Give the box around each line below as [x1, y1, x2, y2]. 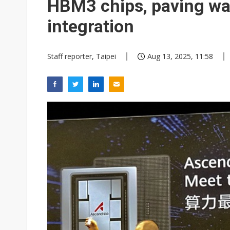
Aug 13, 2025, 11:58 [147, 51, 213, 61]
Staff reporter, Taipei [47, 51, 116, 61]
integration [47, 16, 134, 36]
